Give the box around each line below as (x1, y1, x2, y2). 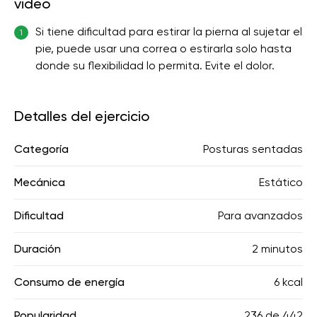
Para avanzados (218, 209, 303, 222)
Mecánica (14, 175, 65, 189)
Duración (14, 242, 61, 255)
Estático (259, 175, 303, 189)
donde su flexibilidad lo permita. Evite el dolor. (35, 59, 275, 72)
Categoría (14, 142, 69, 156)
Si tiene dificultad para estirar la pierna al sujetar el (35, 25, 302, 38)
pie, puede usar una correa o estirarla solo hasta (35, 42, 292, 55)
